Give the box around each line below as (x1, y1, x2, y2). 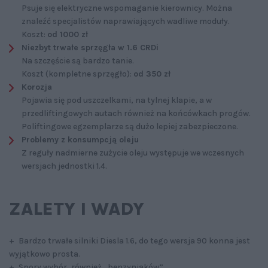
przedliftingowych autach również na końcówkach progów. (22, 108, 251, 118)
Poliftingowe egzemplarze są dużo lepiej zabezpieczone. (22, 121, 238, 132)
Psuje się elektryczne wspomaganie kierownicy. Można (22, 2, 232, 13)
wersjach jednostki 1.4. (22, 160, 107, 171)
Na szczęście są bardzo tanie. (22, 55, 134, 66)
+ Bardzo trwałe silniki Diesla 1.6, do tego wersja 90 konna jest (9, 235, 250, 246)
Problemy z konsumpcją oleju (22, 134, 139, 145)
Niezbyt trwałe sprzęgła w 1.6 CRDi (22, 42, 159, 53)
